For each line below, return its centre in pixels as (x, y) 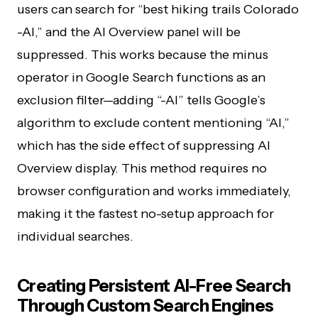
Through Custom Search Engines (146, 306)
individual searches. (75, 236)
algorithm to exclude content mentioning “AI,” (153, 123)
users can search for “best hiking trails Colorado (158, 9)
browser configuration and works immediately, (154, 191)
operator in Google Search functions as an (141, 77)
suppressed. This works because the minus (143, 55)
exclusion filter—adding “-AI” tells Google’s (141, 100)
